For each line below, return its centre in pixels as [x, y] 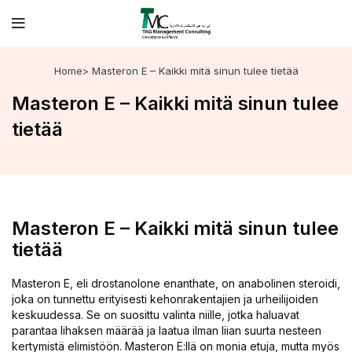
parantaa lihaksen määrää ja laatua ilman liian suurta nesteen [167, 330]
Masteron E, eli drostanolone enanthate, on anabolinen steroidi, [176, 283]
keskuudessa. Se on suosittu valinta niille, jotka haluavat [156, 315]
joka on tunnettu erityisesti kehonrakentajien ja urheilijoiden [165, 299]
